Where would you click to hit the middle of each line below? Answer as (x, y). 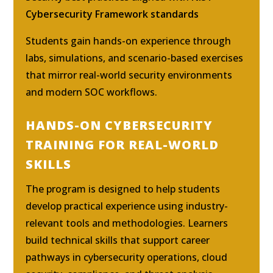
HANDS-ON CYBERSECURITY (119, 125)
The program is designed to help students (123, 189)
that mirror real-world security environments (129, 75)
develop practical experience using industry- (127, 206)
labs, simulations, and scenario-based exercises (135, 58)
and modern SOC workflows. (92, 92)
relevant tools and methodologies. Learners (127, 223)
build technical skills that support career (118, 240)
